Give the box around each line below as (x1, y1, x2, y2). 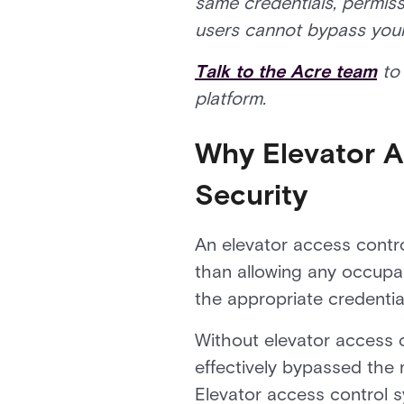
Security (195, 177, 308, 212)
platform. (195, 87, 266, 109)
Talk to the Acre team (195, 60, 377, 82)
